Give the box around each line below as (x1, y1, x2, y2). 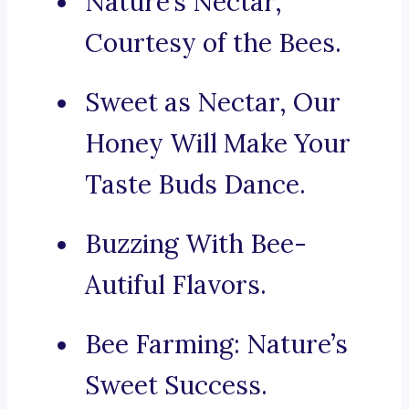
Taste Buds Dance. (85, 168, 306, 202)
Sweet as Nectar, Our (85, 86, 341, 120)
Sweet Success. (85, 369, 267, 403)
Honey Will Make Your (85, 127, 351, 161)
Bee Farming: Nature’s (85, 328, 348, 362)
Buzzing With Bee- (85, 227, 307, 261)
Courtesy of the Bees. (85, 26, 341, 60)
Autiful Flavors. (85, 268, 267, 302)
